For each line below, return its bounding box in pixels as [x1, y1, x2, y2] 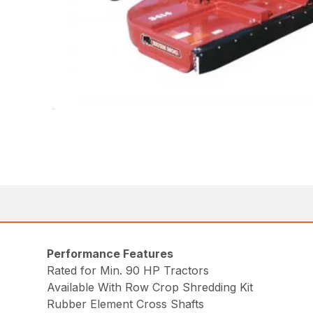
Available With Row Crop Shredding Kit [47, 280, 254, 295]
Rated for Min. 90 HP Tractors [47, 263, 210, 278]
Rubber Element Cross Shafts [47, 297, 205, 312]
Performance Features [47, 247, 174, 261]
